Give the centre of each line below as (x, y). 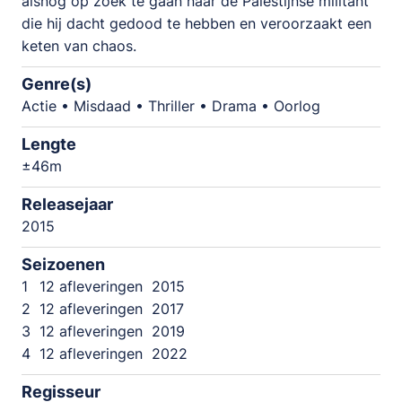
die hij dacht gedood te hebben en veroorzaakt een (197, 23)
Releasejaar (67, 205)
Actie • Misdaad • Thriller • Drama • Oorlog (171, 106)
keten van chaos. (79, 46)
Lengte (49, 144)
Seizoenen (63, 265)
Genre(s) (57, 84)
